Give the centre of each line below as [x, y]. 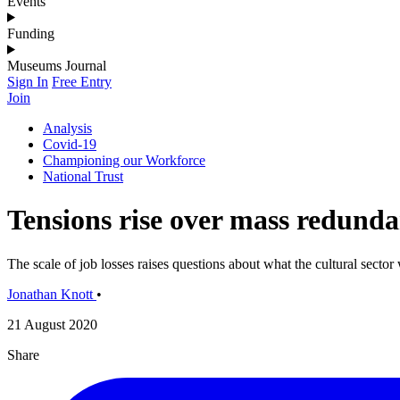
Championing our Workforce [124, 160]
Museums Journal [57, 65]
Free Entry [82, 81]
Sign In [28, 81]
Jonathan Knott [50, 294]
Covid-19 [70, 144]
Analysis [67, 128]
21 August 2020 [52, 324]
